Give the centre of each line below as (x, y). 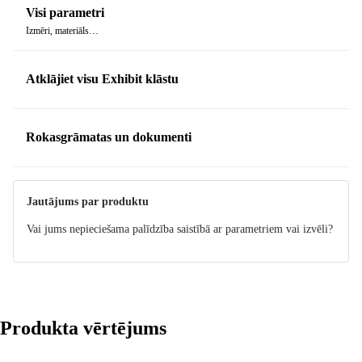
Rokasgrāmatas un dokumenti (109, 137)
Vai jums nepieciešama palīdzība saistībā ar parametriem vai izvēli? (180, 229)
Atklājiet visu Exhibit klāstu (102, 79)
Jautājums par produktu (88, 201)
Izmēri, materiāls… (62, 31)
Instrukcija (53, 175)
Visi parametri (65, 13)
